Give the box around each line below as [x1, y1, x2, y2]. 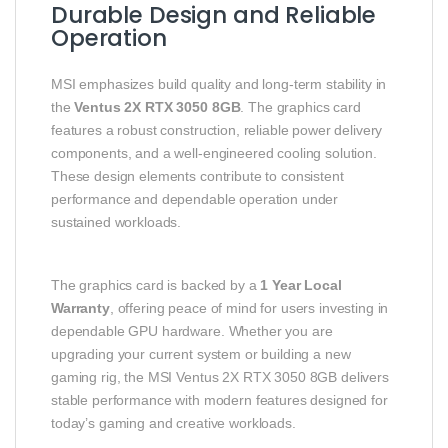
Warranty [51, 299, 110, 316]
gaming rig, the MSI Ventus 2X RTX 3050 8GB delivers [51, 368, 389, 385]
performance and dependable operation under [51, 190, 339, 207]
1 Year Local [260, 276, 342, 293]
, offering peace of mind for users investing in [109, 299, 389, 316]
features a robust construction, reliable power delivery [51, 121, 383, 138]
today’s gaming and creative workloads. [51, 414, 296, 431]
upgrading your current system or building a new [51, 345, 351, 362]
